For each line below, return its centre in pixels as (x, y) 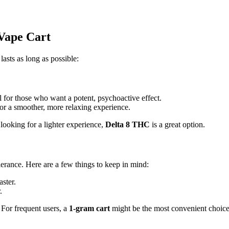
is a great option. (177, 125)
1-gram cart (89, 208)
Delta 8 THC (128, 125)
